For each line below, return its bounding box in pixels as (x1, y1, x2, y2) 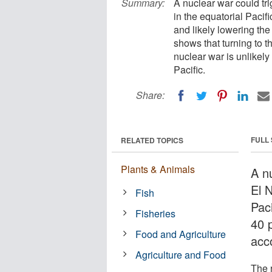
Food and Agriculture (135, 226, 226, 241)
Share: (136, 88, 165, 102)
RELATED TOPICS (121, 134, 183, 146)
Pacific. (174, 63, 205, 76)
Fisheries (135, 206, 176, 220)
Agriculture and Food (135, 247, 226, 262)
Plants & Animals (121, 161, 195, 176)
